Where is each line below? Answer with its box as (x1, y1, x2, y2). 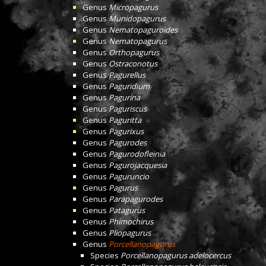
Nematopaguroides (109, 24, 178, 35)
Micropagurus (109, 2, 158, 12)
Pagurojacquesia (109, 160, 167, 170)
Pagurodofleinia (109, 148, 165, 159)
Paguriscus (109, 103, 147, 114)
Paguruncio (109, 171, 149, 182)
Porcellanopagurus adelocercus (121, 250, 231, 261)
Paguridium (109, 81, 150, 91)
